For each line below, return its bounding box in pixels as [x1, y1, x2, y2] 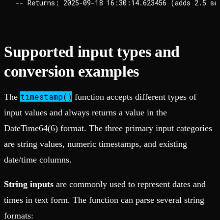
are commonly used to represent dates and [54, 179, 206, 190]
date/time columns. [4, 155, 72, 165]
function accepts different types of [72, 92, 196, 102]
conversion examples [4, 62, 139, 81]
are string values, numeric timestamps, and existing [4, 139, 187, 149]
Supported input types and [4, 43, 180, 61]
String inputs [4, 179, 54, 190]
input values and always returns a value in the [4, 108, 167, 118]
